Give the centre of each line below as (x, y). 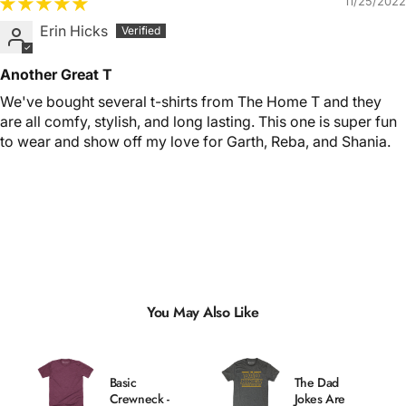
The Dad (316, 383)
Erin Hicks (74, 31)
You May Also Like (203, 313)
